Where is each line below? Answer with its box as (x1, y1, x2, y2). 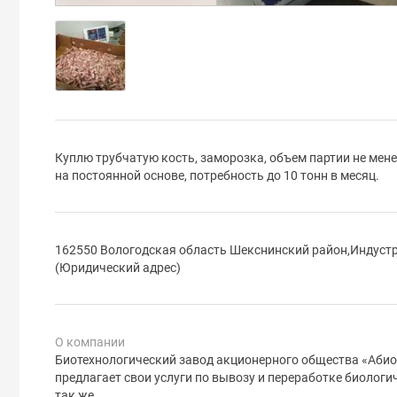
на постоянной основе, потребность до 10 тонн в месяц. (55, 167, 379, 183)
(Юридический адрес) (55, 260, 181, 275)
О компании (55, 334, 125, 349)
